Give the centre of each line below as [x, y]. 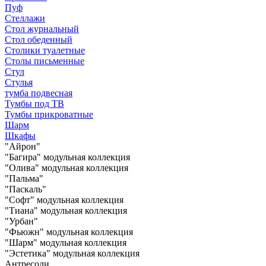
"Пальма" [24, 178]
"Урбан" [21, 221]
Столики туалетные [45, 50]
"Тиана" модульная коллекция [66, 210]
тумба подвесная [39, 93]
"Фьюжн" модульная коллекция [69, 232]
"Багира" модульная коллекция [67, 157]
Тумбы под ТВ [34, 103]
